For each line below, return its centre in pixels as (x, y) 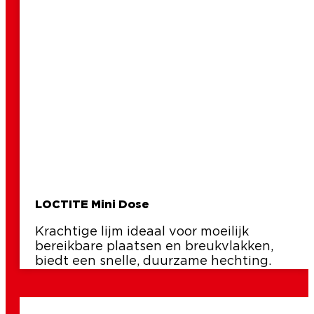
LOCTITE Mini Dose (92, 205)
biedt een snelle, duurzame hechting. (153, 262)
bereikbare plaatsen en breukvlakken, (154, 247)
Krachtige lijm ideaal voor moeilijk (142, 232)
